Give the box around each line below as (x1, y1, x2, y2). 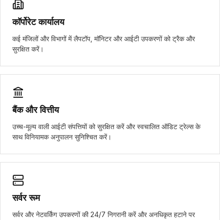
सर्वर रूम (12, 192, 40, 203)
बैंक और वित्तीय (12, 105, 59, 115)
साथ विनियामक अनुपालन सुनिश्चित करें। (12, 133, 111, 141)
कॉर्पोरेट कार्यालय (12, 17, 64, 27)
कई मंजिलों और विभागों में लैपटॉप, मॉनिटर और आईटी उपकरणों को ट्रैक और (12, 34, 195, 43)
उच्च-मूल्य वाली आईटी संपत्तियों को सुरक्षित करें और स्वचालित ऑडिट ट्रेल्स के (12, 122, 200, 131)
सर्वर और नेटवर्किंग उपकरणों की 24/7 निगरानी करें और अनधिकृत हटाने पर (12, 210, 195, 219)
